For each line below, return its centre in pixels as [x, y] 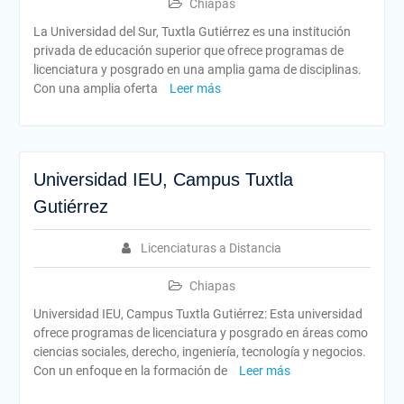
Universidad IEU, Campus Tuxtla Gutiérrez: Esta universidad [197, 314]
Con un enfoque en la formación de [131, 371]
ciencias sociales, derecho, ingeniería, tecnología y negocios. [199, 352]
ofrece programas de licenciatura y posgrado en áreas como [200, 333]
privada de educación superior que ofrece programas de [188, 50]
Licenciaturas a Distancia [211, 248]
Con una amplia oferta [96, 88]
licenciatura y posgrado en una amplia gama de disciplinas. [197, 69]
